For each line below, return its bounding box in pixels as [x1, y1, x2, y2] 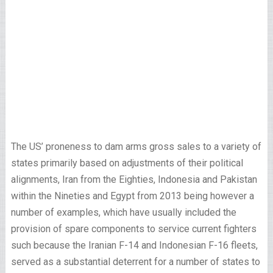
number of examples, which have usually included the [10, 207, 236, 218]
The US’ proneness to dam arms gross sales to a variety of [10, 141, 261, 152]
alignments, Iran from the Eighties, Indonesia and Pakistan [10, 174, 257, 185]
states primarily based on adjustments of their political [10, 157, 243, 169]
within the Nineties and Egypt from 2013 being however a [10, 190, 254, 202]
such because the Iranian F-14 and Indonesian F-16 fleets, [10, 239, 258, 251]
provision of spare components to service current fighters [10, 223, 257, 235]
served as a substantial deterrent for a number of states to [10, 256, 260, 268]
